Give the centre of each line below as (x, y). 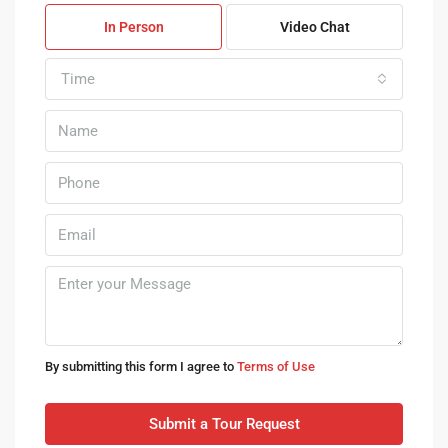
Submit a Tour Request (224, 424)
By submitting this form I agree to (141, 366)
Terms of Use (276, 366)
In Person (133, 27)
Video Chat (314, 27)
